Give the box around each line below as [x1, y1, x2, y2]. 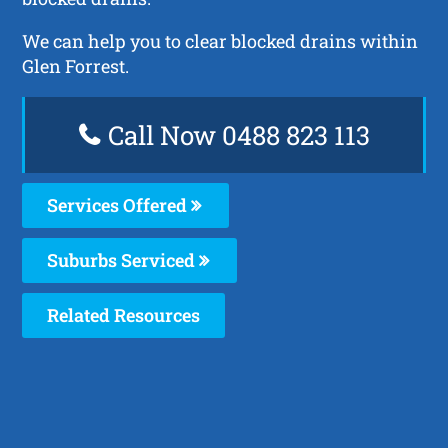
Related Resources [47, 302, 201, 327]
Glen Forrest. [22, 53, 130, 78]
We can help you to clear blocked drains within [22, 28, 419, 53]
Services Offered [47, 192, 192, 217]
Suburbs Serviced [47, 247, 200, 272]
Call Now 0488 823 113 [101, 117, 370, 152]
